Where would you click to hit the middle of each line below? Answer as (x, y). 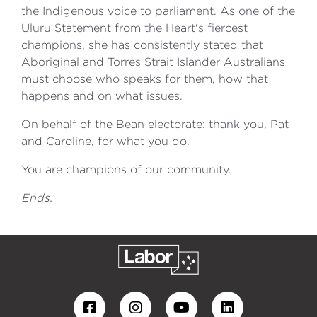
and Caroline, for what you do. (105, 141)
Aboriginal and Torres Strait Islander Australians (153, 62)
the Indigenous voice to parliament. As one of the (158, 11)
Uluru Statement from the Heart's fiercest (134, 28)
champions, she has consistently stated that (142, 45)
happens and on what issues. (102, 96)
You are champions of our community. (126, 169)
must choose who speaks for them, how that (145, 79)
